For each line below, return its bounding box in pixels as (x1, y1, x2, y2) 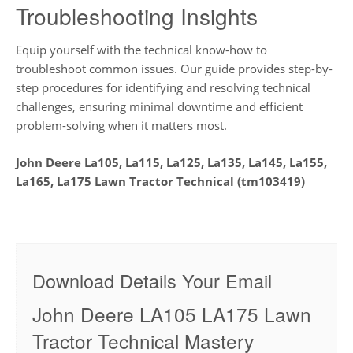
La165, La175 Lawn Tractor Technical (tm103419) (16, 173, 305, 189)
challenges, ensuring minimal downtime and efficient (16, 98, 303, 115)
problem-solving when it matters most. (16, 117, 227, 134)
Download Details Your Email (32, 267, 272, 295)
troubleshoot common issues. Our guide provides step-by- (16, 61, 333, 77)
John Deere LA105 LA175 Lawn (32, 299, 311, 328)
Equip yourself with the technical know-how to (16, 42, 267, 58)
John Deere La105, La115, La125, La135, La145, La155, (16, 154, 327, 170)
